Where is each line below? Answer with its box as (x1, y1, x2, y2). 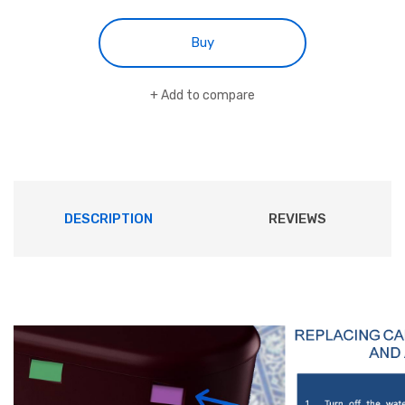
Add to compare (161, 87, 256, 103)
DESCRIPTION (63, 210, 153, 227)
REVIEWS (268, 210, 326, 227)
